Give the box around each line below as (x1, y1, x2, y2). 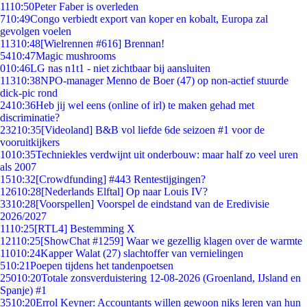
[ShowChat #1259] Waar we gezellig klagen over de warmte (40, 235, 302, 247)
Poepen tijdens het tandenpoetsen (30, 260, 173, 271)
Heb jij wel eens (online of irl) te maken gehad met (36, 99, 254, 111)
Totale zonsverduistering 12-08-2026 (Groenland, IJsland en (41, 272, 301, 284)
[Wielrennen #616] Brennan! (40, 38, 164, 49)
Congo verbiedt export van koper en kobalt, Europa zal (30, 13, 268, 25)
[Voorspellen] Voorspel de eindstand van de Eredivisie (36, 198, 269, 210)
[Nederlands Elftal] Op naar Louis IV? (41, 186, 208, 197)
